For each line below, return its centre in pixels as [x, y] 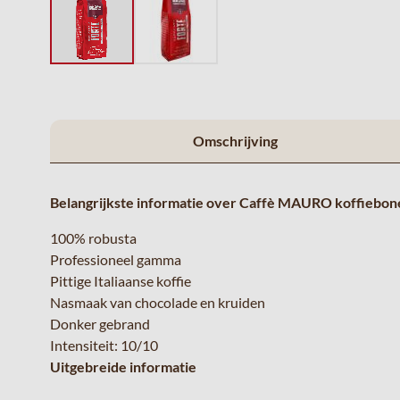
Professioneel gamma [116, 259]
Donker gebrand [100, 324]
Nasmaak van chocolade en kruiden [158, 302]
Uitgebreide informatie [123, 367]
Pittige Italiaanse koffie [121, 281]
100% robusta [93, 238]
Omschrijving [235, 141]
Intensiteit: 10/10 [104, 345]
